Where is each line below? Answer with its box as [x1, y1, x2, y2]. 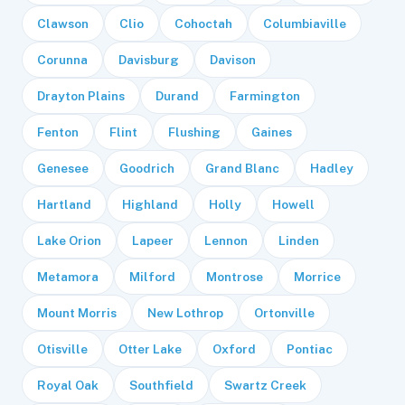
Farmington [230, 89, 300, 103]
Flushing [168, 125, 221, 139]
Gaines [251, 125, 292, 139]
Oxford [212, 342, 256, 356]
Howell [272, 197, 315, 212]
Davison [210, 52, 256, 67]
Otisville [37, 342, 88, 356]
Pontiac [287, 342, 333, 356]
